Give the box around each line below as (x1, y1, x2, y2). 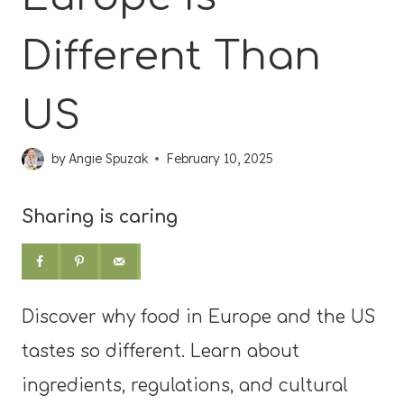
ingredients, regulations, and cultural (22, 375, 348, 395)
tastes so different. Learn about (22, 341, 299, 361)
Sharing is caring (22, 207, 178, 227)
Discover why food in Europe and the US (22, 307, 375, 326)
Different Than (22, 34, 321, 79)
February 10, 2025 (166, 151, 274, 168)
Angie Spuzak (69, 151, 149, 168)
